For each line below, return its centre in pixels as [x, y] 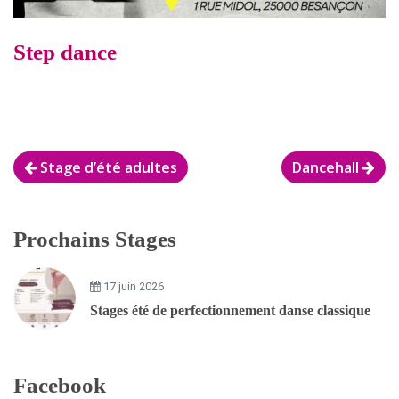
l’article [49, 216]
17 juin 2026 [132, 286]
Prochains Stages [95, 239]
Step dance [65, 52]
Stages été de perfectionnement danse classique [230, 310]
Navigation [65, 163]
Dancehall [327, 167]
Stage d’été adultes [107, 167]
